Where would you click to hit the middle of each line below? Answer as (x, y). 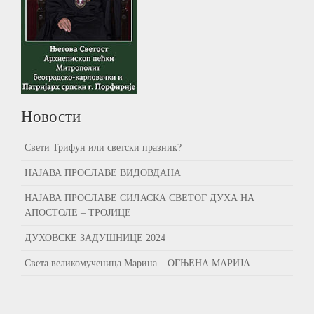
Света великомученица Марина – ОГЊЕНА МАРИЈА (137, 263)
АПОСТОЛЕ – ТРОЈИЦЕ (78, 212)
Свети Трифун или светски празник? (103, 147)
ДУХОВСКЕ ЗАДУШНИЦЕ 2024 (95, 238)
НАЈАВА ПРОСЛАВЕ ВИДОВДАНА (103, 172)
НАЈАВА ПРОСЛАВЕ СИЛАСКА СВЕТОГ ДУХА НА (139, 198)
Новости (51, 116)
